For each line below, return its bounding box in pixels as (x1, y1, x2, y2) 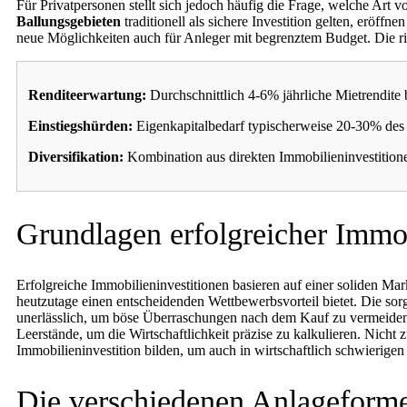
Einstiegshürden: (28, 117, 133, 134)
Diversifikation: (28, 148, 124, 164)
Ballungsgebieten (16, 13, 121, 29)
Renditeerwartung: (28, 86, 146, 103)
